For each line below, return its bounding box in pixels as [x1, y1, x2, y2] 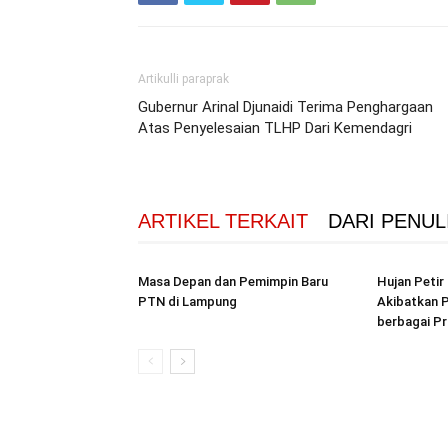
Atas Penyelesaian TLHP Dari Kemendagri [138, 119, 412, 137]
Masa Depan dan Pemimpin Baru [138, 274, 328, 289]
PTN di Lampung [138, 294, 237, 309]
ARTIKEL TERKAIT [138, 210, 308, 232]
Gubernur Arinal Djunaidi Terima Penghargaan [138, 98, 433, 116]
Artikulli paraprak [138, 72, 229, 86]
